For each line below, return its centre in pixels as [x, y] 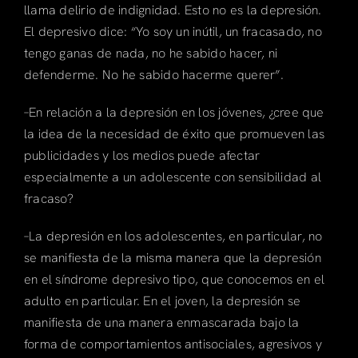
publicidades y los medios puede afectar [142, 155]
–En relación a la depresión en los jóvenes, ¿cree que [174, 112]
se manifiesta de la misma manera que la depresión [172, 257]
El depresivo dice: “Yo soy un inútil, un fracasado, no [173, 31]
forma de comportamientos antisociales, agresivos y [173, 344]
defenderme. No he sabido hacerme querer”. [153, 74]
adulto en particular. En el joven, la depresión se [162, 300]
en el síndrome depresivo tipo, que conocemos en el [174, 279]
